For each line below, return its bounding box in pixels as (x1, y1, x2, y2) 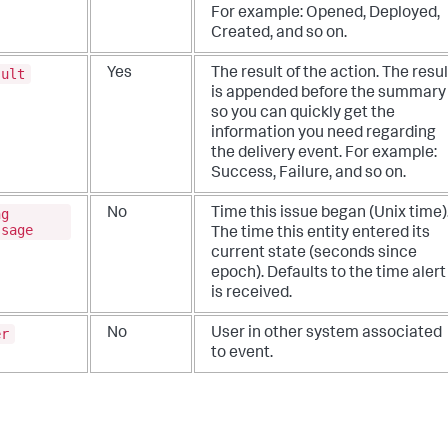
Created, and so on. (211, 26, 347, 43)
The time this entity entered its (211, 226, 430, 243)
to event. (211, 346, 273, 363)
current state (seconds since (211, 246, 417, 263)
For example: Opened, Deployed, (211, 6, 440, 23)
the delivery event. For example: (211, 146, 437, 163)
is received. (211, 286, 292, 303)
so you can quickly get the (211, 106, 395, 123)
